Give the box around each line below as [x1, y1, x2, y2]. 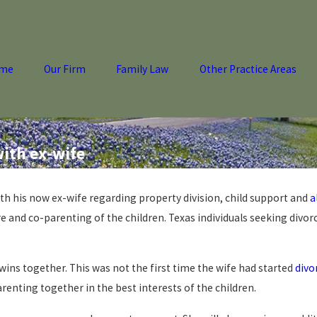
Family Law [116, 62, 169, 76]
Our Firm [43, 62, 86, 76]
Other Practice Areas [199, 62, 296, 76]
